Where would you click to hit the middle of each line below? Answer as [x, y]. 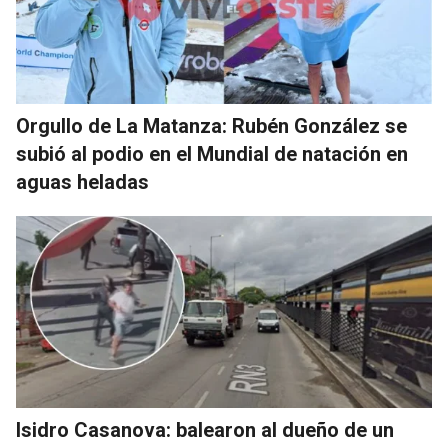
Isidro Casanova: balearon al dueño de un [205, 429]
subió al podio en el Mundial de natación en [212, 153]
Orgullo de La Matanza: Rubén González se [211, 125]
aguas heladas [82, 181]
